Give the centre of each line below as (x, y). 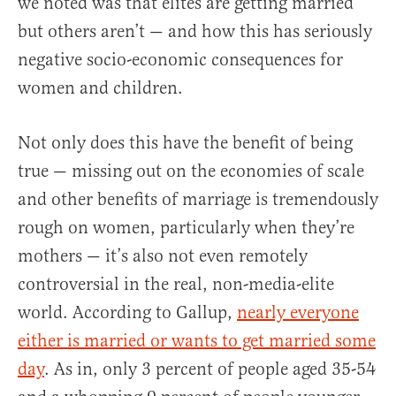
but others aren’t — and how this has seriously (195, 32)
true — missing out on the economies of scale (191, 171)
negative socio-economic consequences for (180, 60)
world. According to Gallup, (127, 313)
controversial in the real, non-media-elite (176, 285)
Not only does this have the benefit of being (185, 143)
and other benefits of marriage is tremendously (198, 200)
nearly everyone (298, 313)
